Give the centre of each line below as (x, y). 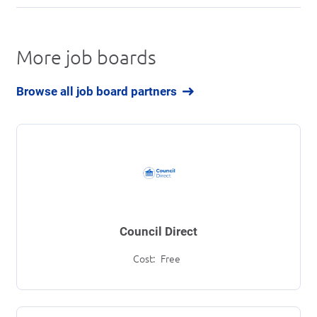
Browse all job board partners (97, 91)
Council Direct (158, 232)
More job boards (86, 58)
